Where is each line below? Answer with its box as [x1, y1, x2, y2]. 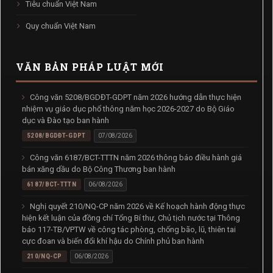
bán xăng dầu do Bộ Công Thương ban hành [22, 164, 175, 174]
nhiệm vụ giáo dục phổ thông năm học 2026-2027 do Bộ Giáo [22, 104, 235, 113]
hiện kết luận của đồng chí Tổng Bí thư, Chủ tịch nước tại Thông [22, 213, 240, 222]
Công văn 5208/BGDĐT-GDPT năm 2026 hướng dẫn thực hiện [28, 92, 241, 102]
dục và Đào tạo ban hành [22, 115, 109, 125]
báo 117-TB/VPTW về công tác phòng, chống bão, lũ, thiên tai [22, 224, 236, 234]
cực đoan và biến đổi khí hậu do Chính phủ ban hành [22, 236, 204, 246]
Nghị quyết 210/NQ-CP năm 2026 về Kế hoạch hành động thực [28, 201, 245, 211]
